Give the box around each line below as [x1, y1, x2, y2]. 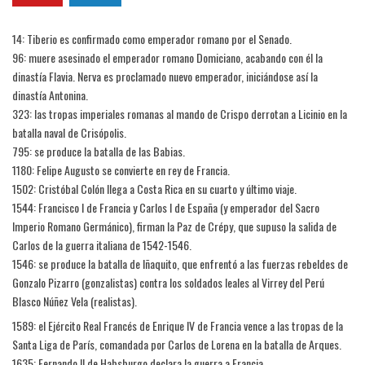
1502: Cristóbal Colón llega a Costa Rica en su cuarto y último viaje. [12, 180, 297, 197]
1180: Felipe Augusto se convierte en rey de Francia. [12, 161, 230, 178]
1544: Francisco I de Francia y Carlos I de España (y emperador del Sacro [12, 199, 319, 216]
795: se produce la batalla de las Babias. [12, 143, 185, 160]
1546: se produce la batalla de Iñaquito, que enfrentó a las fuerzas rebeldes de [12, 255, 348, 272]
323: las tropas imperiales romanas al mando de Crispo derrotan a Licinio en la [12, 105, 347, 122]
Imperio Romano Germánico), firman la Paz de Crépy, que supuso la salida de [12, 218, 336, 235]
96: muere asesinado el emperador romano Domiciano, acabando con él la [12, 49, 323, 66]
